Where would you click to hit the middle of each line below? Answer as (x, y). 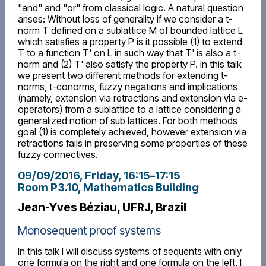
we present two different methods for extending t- (123, 75)
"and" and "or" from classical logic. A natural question (130, 7)
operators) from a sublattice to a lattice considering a (129, 109)
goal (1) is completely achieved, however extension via (132, 132)
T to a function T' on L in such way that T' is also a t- (129, 53)
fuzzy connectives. (58, 154)
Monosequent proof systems (89, 230)
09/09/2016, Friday (68, 175)
